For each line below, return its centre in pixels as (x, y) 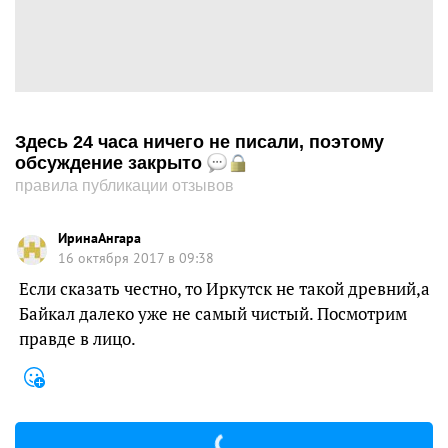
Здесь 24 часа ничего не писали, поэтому (199, 142)
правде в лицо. (77, 338)
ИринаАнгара (99, 238)
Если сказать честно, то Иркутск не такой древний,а (224, 288)
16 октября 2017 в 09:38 (136, 258)
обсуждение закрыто (111, 163)
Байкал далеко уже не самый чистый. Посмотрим (213, 313)
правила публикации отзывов (124, 185)
